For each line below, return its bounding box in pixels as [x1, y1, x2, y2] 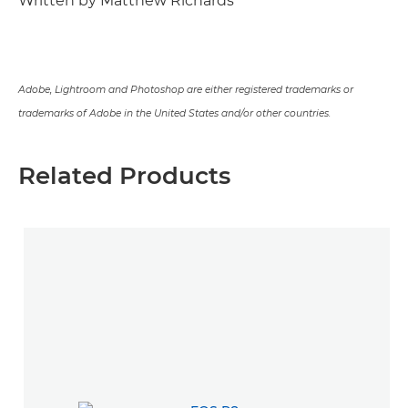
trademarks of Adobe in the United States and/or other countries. [18, 107, 331, 119]
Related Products [18, 161, 230, 190]
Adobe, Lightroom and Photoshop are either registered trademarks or [18, 84, 353, 96]
